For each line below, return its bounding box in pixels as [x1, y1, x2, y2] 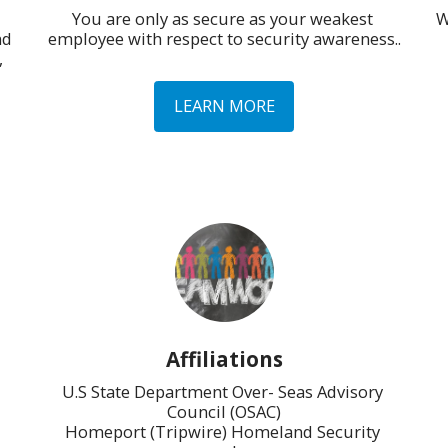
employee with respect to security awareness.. [47, 26, 401, 50]
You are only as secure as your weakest [71, 6, 373, 30]
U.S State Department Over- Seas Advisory [61, 379, 383, 403]
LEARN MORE [173, 94, 275, 118]
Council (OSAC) [167, 399, 281, 423]
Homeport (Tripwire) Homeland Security [64, 419, 380, 443]
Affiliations [165, 344, 283, 373]
